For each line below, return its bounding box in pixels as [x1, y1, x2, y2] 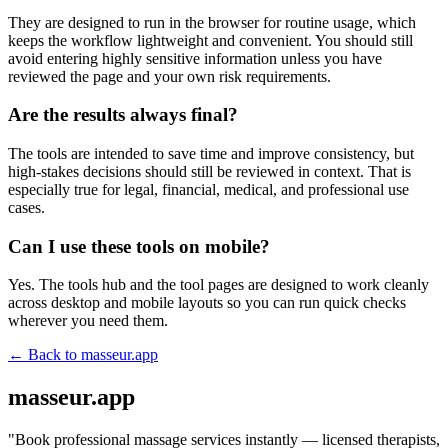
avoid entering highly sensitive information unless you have [8, 49, 382, 67]
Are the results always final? [8, 104, 238, 126]
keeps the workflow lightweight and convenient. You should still [8, 31, 413, 49]
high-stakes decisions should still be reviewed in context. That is [8, 162, 411, 180]
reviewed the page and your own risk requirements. [8, 67, 331, 85]
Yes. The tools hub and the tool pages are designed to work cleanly [8, 276, 429, 294]
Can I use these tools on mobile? [8, 235, 270, 257]
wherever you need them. [8, 312, 168, 330]
